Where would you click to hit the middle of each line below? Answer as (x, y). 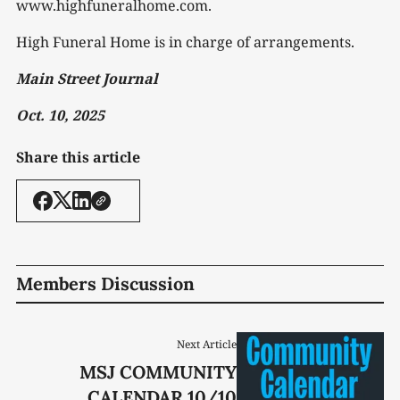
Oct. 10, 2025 (60, 115)
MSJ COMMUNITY (158, 371)
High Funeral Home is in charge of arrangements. (185, 42)
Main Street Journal (87, 78)
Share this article (78, 157)
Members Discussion (105, 283)
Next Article (207, 344)
